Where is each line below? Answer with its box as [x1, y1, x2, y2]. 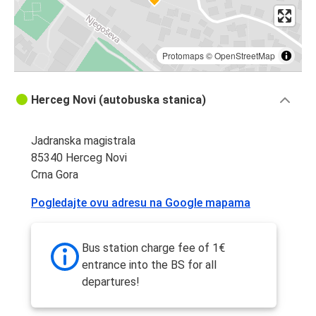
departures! [82, 275, 140, 289]
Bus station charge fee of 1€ [82, 241, 225, 255]
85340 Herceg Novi [31, 151, 127, 165]
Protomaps [162, 49, 204, 62]
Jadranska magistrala [31, 134, 135, 148]
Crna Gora [31, 168, 78, 182]
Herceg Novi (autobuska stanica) [31, 93, 206, 107]
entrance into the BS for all [82, 258, 217, 272]
